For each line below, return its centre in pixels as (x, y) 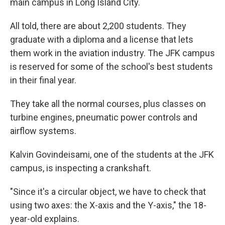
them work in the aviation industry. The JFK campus (113, 53)
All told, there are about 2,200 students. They (98, 26)
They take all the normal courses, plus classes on (108, 104)
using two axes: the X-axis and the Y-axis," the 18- (108, 205)
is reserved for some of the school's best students (111, 67)
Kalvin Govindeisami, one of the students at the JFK (112, 154)
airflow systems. (43, 131)
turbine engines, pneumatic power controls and (104, 117)
